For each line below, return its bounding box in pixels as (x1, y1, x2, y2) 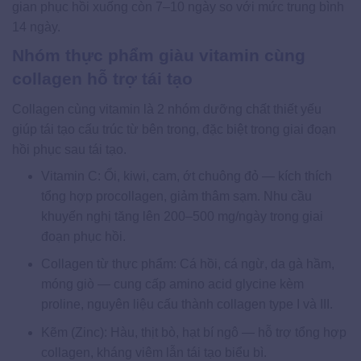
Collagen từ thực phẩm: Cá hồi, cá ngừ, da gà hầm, (40, 257, 334, 272)
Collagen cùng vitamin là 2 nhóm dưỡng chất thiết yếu (12, 102, 322, 116)
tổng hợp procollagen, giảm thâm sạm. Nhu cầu (40, 189, 312, 203)
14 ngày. (12, 20, 60, 35)
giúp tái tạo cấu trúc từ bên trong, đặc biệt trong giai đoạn (12, 122, 336, 136)
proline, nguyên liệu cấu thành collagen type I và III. (40, 297, 333, 312)
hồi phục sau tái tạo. (12, 142, 127, 156)
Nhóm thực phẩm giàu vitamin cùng (12, 46, 305, 65)
